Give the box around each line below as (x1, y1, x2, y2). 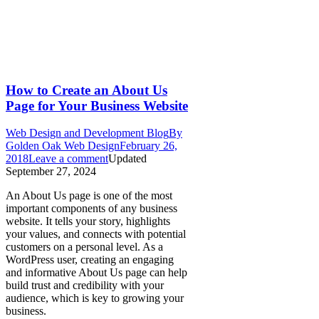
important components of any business (6, 202, 177, 215)
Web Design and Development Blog (6, 127, 169, 140)
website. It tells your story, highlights (6, 215, 170, 228)
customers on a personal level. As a (6, 241, 163, 253)
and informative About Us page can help (6, 266, 187, 279)
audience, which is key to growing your (6, 292, 184, 305)
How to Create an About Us (6, 82, 167, 98)
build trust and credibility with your (6, 279, 164, 292)
